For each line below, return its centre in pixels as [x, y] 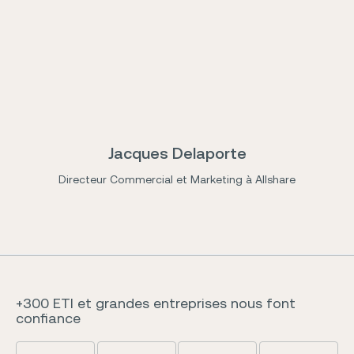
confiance [48, 318]
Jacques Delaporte [177, 153]
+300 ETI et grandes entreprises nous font [156, 303]
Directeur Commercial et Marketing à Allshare [177, 179]
